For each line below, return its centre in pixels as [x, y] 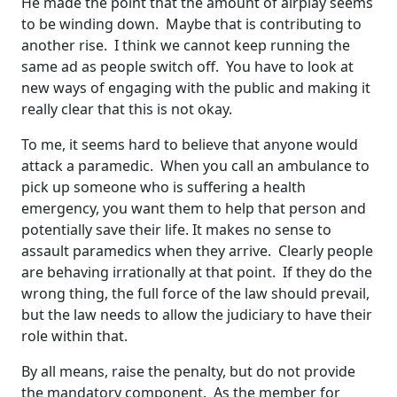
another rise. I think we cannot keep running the [186, 46]
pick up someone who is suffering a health [163, 187]
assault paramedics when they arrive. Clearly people [197, 251]
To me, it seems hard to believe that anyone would [190, 145]
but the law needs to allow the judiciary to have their [197, 315]
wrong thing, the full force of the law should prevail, [195, 294]
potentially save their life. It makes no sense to [176, 230]
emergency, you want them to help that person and [194, 209]
